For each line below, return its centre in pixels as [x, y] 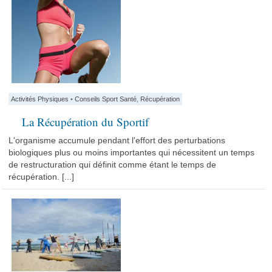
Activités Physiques [40, 99]
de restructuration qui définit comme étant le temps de [113, 165]
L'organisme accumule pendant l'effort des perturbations [117, 140]
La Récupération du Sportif [86, 122]
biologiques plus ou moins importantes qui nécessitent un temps [132, 152]
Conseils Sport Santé [106, 99]
